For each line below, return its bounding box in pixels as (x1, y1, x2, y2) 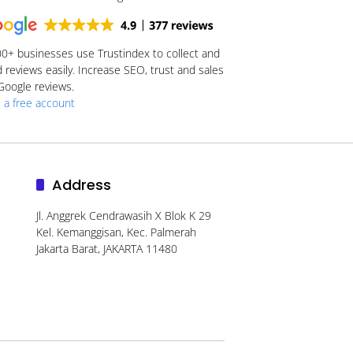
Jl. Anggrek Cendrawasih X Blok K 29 (35, 207, 211, 223)
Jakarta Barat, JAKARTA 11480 (35, 240, 177, 256)
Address (51, 174, 111, 195)
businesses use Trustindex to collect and (14, 45, 220, 61)
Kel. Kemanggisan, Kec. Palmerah (35, 224, 196, 240)
